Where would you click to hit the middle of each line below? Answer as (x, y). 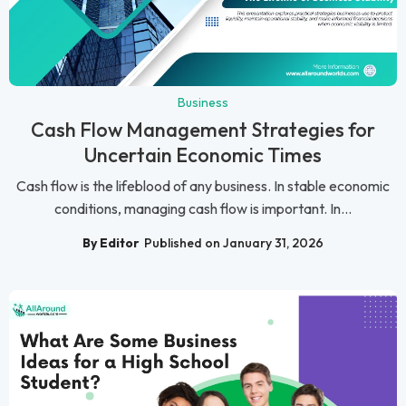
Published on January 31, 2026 (234, 242)
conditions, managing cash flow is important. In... (203, 209)
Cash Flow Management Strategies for (203, 130)
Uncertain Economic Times (203, 155)
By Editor (111, 242)
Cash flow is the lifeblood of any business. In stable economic (203, 186)
